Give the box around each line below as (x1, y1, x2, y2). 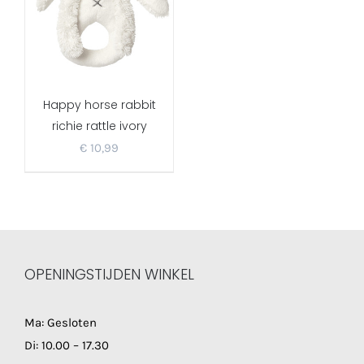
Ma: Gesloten (24, 314, 97, 330)
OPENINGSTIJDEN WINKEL (24, 263, 194, 284)
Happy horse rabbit (42, 96, 156, 113)
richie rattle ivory (51, 117, 147, 134)
